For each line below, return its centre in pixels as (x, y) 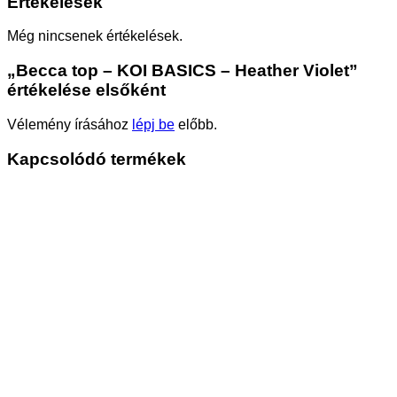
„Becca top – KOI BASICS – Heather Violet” (183, 71)
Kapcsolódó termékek (97, 159)
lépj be (153, 124)
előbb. (196, 124)
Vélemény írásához (70, 124)
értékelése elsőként (86, 90)
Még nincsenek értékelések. (95, 36)
